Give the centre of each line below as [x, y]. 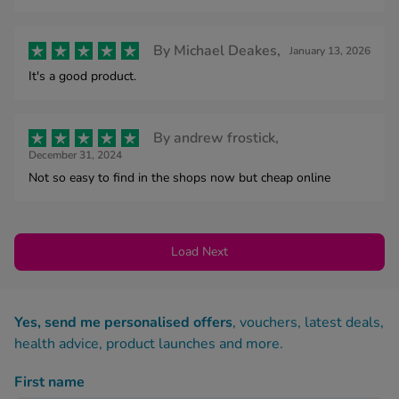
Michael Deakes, [227, 51]
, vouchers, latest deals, [308, 323]
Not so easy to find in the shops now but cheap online [179, 178]
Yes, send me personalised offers [123, 323]
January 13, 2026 [330, 51]
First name [49, 383]
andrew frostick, [226, 138]
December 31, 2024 [75, 155]
